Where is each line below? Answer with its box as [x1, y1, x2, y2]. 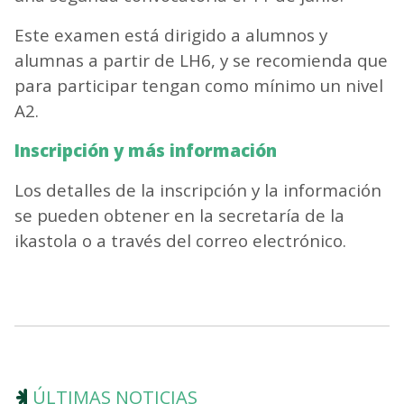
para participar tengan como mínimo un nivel [14, 73, 384, 97]
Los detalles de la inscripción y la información [14, 178, 382, 202]
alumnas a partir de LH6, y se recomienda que [14, 48, 389, 72]
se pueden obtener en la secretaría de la [14, 203, 345, 227]
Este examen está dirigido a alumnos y [14, 23, 328, 47]
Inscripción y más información [14, 138, 278, 162]
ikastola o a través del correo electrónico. [14, 228, 347, 252]
